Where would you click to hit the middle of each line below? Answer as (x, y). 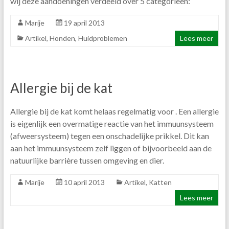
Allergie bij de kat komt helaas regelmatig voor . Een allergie (114, 111)
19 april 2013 (84, 23)
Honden (62, 38)
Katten (160, 182)
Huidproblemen (102, 38)
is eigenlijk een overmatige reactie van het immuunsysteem (112, 124)
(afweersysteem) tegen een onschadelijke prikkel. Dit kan (109, 136)
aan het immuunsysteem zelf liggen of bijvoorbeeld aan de (111, 148)
